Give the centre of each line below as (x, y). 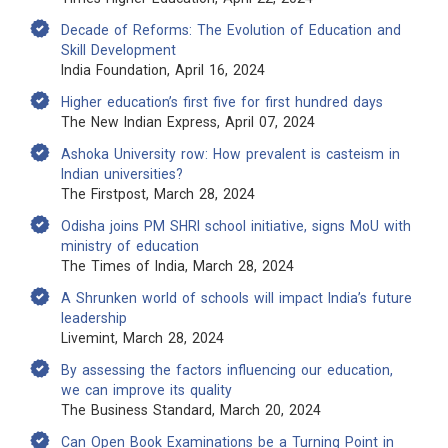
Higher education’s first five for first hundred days (222, 102)
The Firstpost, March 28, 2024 (158, 194)
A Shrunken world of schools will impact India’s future (236, 298)
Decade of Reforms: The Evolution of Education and (231, 30)
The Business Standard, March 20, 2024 (191, 410)
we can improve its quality (146, 390)
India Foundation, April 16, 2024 (163, 70)
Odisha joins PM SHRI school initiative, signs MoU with (236, 226)
